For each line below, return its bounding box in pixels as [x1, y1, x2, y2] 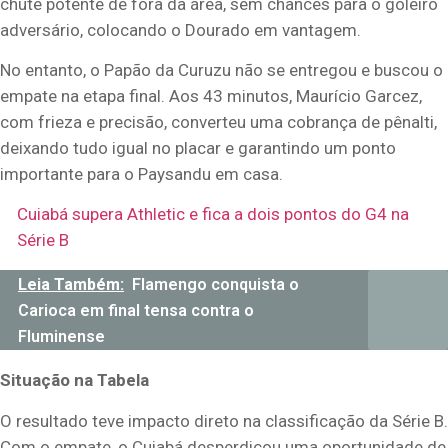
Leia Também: [18, 275, 124, 295]
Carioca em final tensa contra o [18, 301, 254, 321]
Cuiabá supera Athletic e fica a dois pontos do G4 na [17, 204, 409, 225]
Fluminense [18, 327, 105, 347]
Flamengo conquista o [132, 275, 299, 295]
